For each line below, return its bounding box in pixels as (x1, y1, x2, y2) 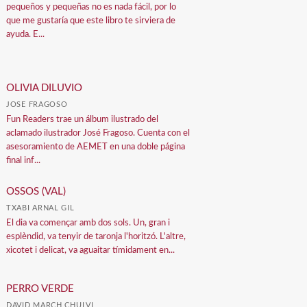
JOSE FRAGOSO (6, 101, 68, 109)
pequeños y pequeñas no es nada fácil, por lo (6, 2, 177, 12)
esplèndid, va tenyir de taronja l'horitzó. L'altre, (6, 232, 186, 242)
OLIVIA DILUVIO (6, 83, 83, 94)
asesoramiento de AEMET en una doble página (6, 143, 186, 152)
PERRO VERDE (6, 283, 75, 294)
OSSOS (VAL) (6, 186, 66, 197)
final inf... (6, 156, 41, 166)
